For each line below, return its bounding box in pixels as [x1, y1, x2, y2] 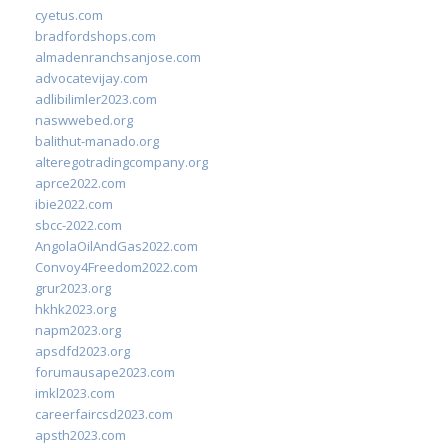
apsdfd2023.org [35, 342, 130, 360]
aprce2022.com [35, 174, 126, 192]
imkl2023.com [35, 384, 115, 402]
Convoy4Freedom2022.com [35, 258, 198, 276]
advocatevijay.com [35, 69, 148, 87]
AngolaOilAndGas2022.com [35, 237, 198, 255]
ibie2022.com [35, 195, 113, 213]
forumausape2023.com [35, 363, 175, 381]
